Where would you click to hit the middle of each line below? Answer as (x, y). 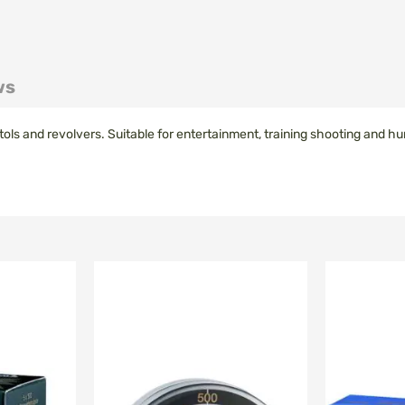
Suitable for (141, 134)
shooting (335, 134)
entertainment (217, 134)
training (286, 134)
